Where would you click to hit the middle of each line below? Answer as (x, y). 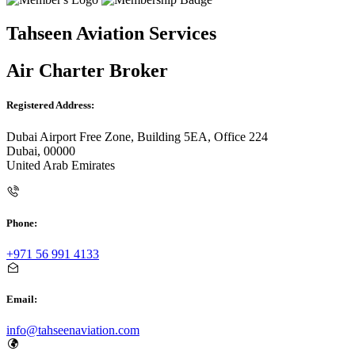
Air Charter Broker (87, 71)
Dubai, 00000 (41, 151)
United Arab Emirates (61, 165)
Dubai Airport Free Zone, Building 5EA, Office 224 (137, 136)
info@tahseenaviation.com (73, 330)
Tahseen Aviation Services (111, 34)
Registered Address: (50, 105)
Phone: (22, 223)
